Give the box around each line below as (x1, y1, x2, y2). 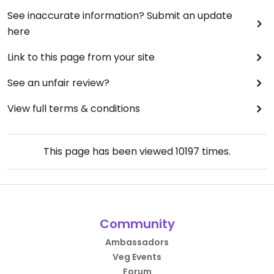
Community (99, 215, 175, 232)
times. (199, 144, 231, 158)
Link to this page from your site (7, 50, 155, 64)
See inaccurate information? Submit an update (7, 9, 232, 23)
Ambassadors (105, 236, 169, 248)
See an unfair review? (7, 76, 109, 90)
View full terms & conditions (7, 102, 140, 116)
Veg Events (113, 251, 161, 263)
